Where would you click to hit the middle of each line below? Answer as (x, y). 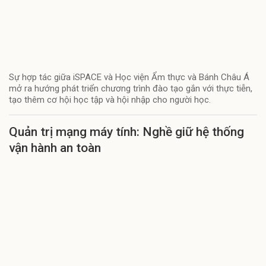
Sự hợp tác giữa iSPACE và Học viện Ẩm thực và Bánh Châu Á (129, 77)
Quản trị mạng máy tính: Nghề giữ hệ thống (126, 132)
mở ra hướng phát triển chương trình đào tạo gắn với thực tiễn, (131, 88)
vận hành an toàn (55, 148)
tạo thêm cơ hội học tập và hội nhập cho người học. (110, 99)
